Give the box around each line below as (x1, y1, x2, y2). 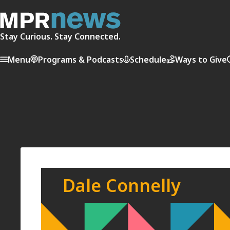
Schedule (130, 53, 166, 65)
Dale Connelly (63, 174, 181, 198)
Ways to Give (175, 53, 227, 65)
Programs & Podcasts (38, 53, 123, 65)
